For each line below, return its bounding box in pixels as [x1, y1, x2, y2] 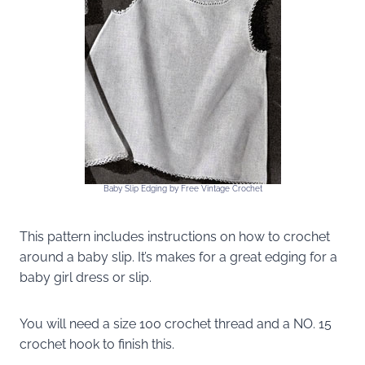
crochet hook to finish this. [20, 336, 174, 352]
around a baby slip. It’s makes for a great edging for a [20, 248, 337, 265]
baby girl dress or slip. [20, 269, 152, 285]
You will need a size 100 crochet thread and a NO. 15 [20, 315, 332, 332]
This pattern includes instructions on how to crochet [20, 228, 330, 244]
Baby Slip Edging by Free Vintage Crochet [103, 183, 262, 193]
